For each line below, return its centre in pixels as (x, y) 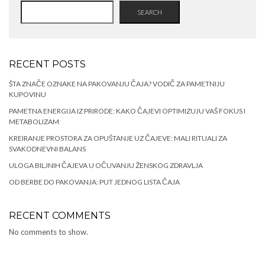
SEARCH (150, 12)
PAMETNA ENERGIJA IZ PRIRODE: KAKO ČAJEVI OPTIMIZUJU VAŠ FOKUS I (127, 111)
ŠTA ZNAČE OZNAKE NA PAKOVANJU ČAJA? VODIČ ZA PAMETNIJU (117, 84)
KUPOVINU (28, 94)
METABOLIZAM (34, 122)
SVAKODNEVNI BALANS (47, 149)
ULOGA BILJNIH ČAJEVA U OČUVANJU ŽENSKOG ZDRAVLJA (106, 165)
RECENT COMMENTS (60, 216)
